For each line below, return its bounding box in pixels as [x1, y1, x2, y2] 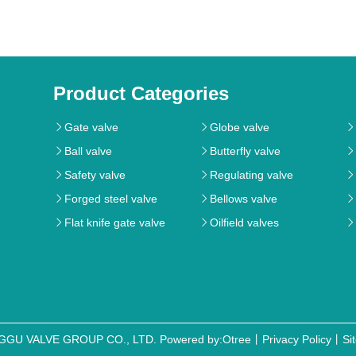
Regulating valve [210, 168, 294, 182]
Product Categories [52, 83, 229, 105]
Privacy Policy [262, 333, 331, 346]
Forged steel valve [64, 192, 157, 206]
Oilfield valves [210, 216, 280, 230]
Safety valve [64, 168, 126, 182]
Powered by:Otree [160, 333, 251, 346]
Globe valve [210, 121, 270, 134]
